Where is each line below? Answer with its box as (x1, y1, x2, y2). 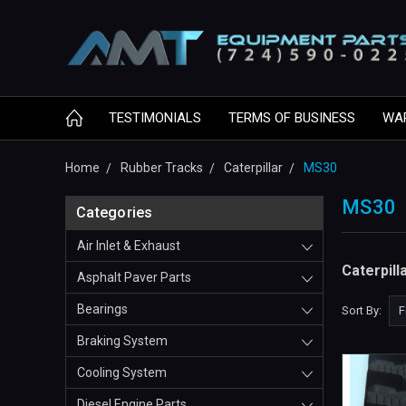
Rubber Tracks (121, 160, 203, 176)
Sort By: (342, 303, 382, 317)
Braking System (77, 333, 168, 349)
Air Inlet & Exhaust (77, 238, 180, 254)
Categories (76, 204, 153, 222)
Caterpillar (224, 160, 283, 176)
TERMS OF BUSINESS (228, 110, 355, 127)
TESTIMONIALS (109, 110, 201, 127)
